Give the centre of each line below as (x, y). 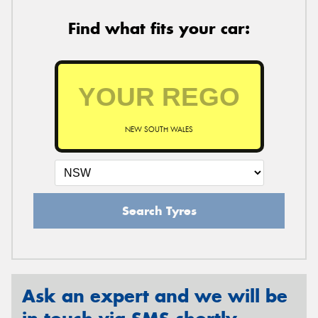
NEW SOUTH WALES (159, 129)
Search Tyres (159, 210)
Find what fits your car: (159, 28)
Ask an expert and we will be (155, 296)
